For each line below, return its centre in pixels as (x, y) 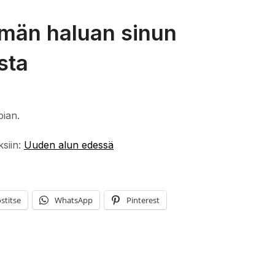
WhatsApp (74, 200)
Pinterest (143, 200)
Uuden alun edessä (69, 145)
